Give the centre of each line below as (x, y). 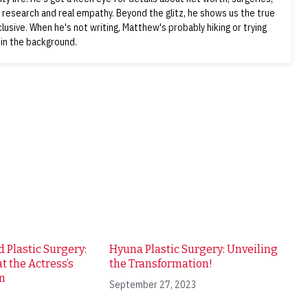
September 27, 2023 (153, 285)
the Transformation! (161, 264)
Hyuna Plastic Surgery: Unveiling (193, 250)
